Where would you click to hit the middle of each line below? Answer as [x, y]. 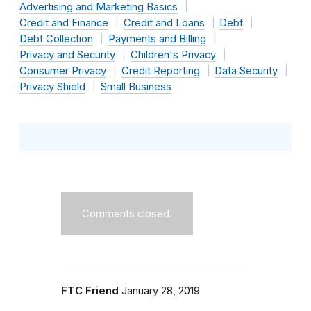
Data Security [246, 70]
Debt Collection [56, 39]
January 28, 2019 [161, 291]
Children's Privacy [173, 54]
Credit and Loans [164, 23]
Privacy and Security [67, 54]
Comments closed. [127, 213]
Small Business [136, 86]
